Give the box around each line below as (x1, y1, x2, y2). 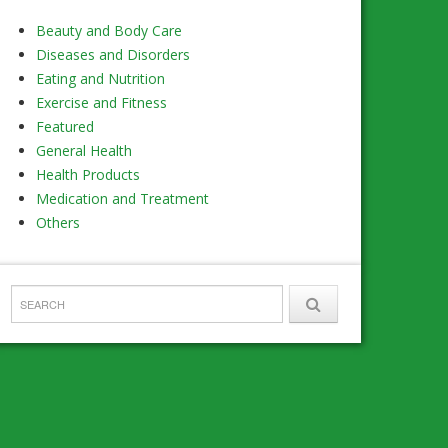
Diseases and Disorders (36, 45, 190, 65)
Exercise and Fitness (36, 93, 167, 113)
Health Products (36, 165, 140, 185)
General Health (36, 141, 132, 161)
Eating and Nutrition (36, 69, 165, 89)
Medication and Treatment (36, 189, 209, 209)
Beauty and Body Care (36, 21, 182, 41)
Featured (36, 117, 94, 137)
